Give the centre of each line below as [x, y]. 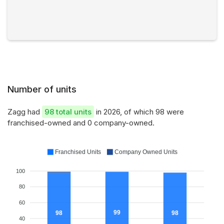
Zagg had [25, 112]
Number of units [42, 89]
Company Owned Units [146, 152]
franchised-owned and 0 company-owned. [81, 123]
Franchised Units [78, 152]
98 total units [68, 112]
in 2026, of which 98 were [139, 112]
